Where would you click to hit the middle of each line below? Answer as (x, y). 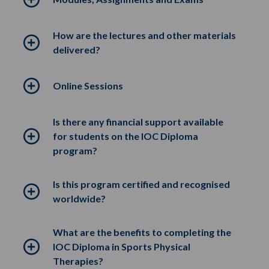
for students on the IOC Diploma (125, 136)
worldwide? (79, 198)
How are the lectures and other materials (144, 35)
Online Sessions (88, 86)
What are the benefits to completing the (142, 232)
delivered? (77, 50)
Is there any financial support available (138, 122)
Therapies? (78, 261)
